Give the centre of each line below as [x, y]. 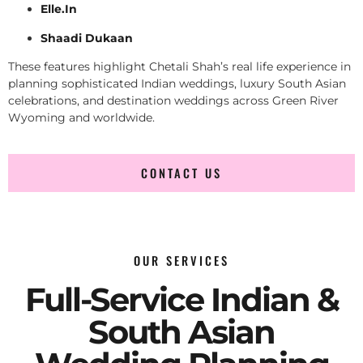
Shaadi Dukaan [87, 38]
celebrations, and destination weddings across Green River [173, 100]
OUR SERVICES [181, 261]
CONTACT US [181, 173]
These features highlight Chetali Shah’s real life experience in [179, 66]
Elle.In [59, 9]
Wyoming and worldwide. [81, 117]
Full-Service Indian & [181, 300]
